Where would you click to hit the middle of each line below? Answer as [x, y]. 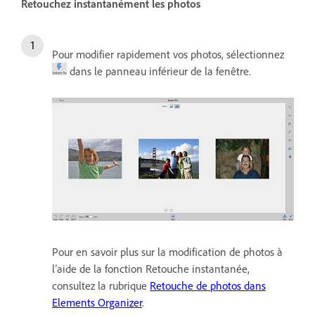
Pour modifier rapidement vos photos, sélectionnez [169, 54]
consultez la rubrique [101, 285]
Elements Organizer [97, 302]
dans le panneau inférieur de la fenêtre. [159, 71]
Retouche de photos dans [208, 285]
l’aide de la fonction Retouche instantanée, [151, 268]
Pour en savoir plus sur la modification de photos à [167, 251]
